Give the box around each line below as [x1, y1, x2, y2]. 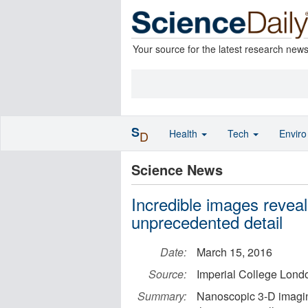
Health [169, 126, 200, 140]
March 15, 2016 [197, 244, 272, 260]
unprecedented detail [131, 210, 283, 234]
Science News [131, 159, 223, 179]
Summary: [137, 288, 186, 304]
